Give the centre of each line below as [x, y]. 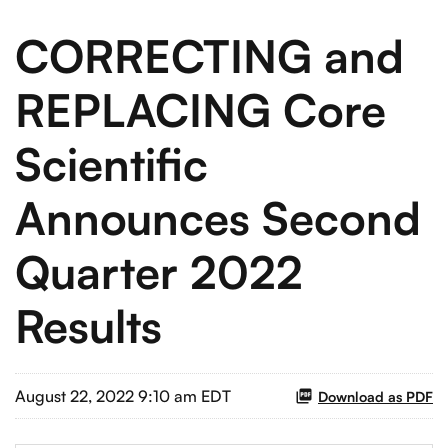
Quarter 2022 [159, 272]
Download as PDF [375, 396]
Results [88, 326]
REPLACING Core [200, 110]
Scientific [111, 164]
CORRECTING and [209, 56]
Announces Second [218, 218]
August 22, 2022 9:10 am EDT [123, 396]
